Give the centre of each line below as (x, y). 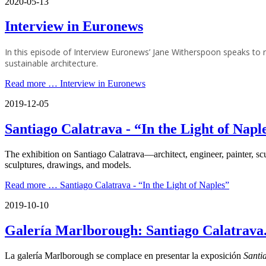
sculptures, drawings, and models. (68, 165)
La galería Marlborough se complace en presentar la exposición (124, 255)
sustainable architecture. (51, 64)
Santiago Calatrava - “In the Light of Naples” (143, 185)
